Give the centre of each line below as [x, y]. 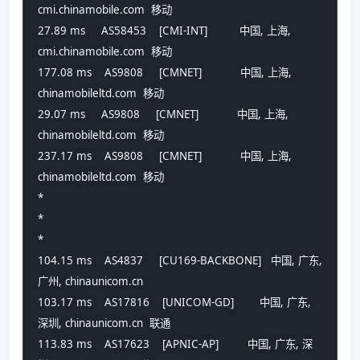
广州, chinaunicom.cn [92, 282]
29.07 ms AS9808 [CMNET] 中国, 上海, [163, 115]
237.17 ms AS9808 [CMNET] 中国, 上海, [165, 156]
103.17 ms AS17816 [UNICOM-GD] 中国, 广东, [174, 303]
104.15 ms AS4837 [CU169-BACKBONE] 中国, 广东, [180, 261]
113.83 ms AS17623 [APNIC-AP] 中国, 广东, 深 [175, 344]
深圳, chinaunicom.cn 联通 [104, 323]
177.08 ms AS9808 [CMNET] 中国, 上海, [165, 73]
